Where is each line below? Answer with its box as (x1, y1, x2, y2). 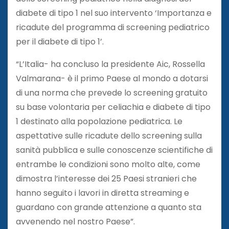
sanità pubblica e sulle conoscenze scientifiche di (16, 144, 213, 156)
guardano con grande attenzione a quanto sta (16, 201, 201, 213)
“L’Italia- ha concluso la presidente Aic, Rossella (16, 58, 205, 70)
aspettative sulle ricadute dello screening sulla (16, 129, 202, 142)
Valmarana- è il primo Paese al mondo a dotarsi (16, 72, 208, 84)
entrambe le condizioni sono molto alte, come (16, 158, 200, 170)
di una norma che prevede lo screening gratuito (16, 86, 208, 99)
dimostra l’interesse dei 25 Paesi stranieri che (16, 172, 197, 185)
